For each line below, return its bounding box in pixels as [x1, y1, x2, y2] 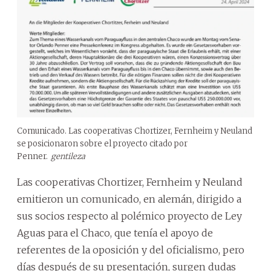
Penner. [17, 151, 48, 162]
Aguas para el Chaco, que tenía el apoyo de [17, 226, 213, 239]
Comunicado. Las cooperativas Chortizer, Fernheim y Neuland [17, 125, 252, 136]
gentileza [51, 151, 85, 162]
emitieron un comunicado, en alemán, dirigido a [17, 192, 241, 205]
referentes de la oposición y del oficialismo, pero [17, 243, 244, 256]
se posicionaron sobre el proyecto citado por [17, 138, 188, 149]
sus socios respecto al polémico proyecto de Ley [17, 209, 242, 222]
